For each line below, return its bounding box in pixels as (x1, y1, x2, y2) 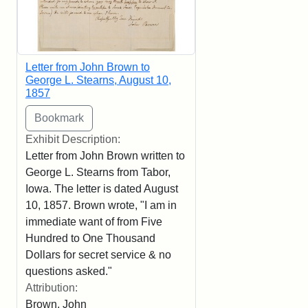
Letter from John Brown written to (25, 150, 185, 162)
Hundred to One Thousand (25, 232, 155, 245)
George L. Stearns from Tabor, (25, 166, 170, 179)
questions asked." (25, 265, 112, 278)
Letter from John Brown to (25, 61, 150, 74)
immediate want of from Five (25, 216, 162, 228)
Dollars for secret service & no (25, 249, 171, 261)
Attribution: (25, 282, 78, 294)
